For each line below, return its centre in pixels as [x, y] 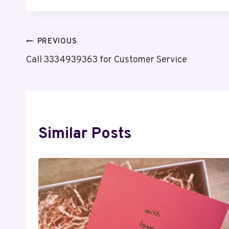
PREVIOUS [57, 42]
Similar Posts [85, 134]
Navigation [64, 68]
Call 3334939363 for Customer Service [107, 60]
